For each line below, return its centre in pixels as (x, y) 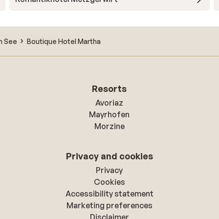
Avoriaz (109, 103)
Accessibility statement (109, 194)
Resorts (109, 88)
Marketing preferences (109, 205)
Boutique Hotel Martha (64, 41)
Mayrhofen (109, 114)
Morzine (109, 126)
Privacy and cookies (109, 156)
